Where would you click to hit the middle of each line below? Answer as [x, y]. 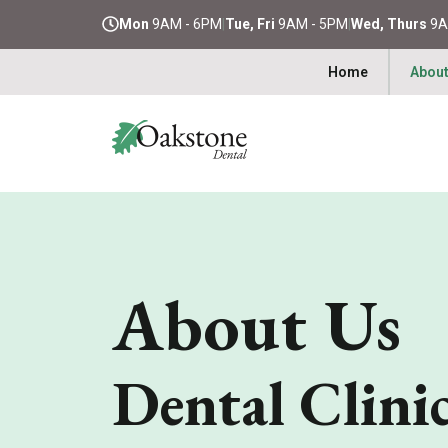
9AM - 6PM [185, 24]
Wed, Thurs [388, 24]
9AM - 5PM [311, 24]
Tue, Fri [249, 24]
